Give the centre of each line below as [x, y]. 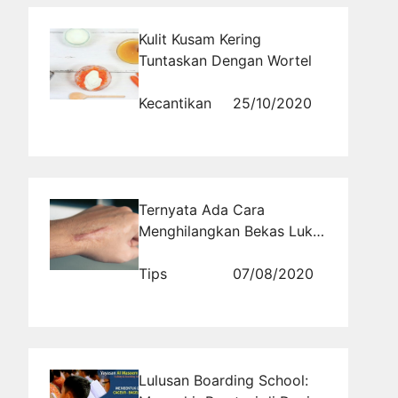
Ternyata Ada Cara [202, 209]
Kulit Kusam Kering [200, 39]
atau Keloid [176, 252]
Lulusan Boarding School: [223, 380]
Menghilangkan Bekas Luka [230, 231]
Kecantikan [175, 103]
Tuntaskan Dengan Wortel [225, 60]
